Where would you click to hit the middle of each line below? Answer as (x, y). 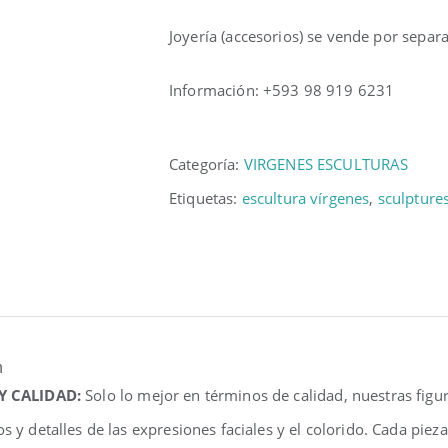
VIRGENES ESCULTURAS (326, 164)
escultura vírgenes (305, 198)
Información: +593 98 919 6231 (282, 90)
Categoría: (206, 164)
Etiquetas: (205, 198)
